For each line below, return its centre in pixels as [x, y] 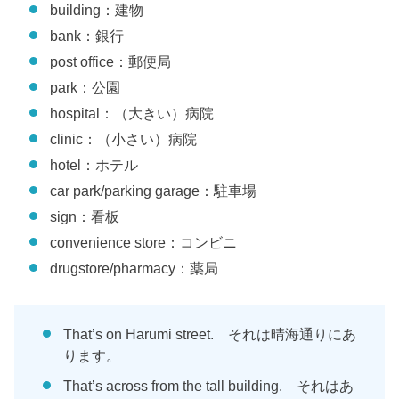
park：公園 [85, 88]
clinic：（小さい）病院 [124, 139]
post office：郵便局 [111, 62]
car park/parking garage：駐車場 [154, 191]
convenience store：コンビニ [144, 243]
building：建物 [97, 10]
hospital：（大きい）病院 [132, 114]
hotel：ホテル [94, 165]
